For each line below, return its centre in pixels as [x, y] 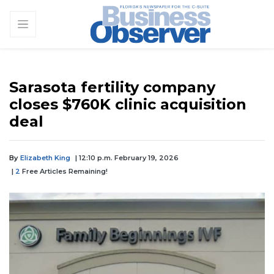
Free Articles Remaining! [64, 171]
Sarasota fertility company [112, 87]
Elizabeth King [45, 157]
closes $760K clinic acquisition [128, 104]
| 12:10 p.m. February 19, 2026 [127, 157]
